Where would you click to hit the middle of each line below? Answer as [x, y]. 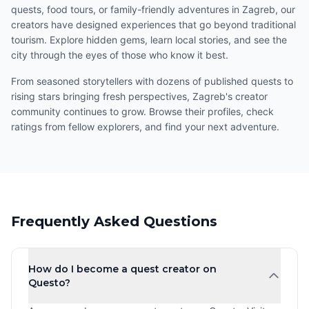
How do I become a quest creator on [122, 269]
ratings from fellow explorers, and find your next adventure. [145, 127]
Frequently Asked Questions [114, 221]
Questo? [49, 283]
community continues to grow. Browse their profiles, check [142, 111]
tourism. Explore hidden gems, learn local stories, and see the [149, 40]
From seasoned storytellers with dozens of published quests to [152, 81]
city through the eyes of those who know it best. [120, 55]
